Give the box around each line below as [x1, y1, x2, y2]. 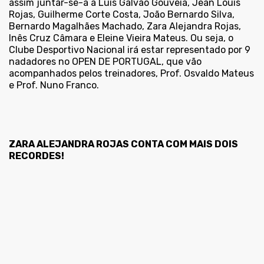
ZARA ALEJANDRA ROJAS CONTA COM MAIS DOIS [9, 138, 238, 150]
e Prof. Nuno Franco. [9, 80, 99, 91]
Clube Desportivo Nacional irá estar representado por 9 [9, 44, 250, 56]
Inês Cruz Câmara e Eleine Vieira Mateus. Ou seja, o [9, 32, 233, 44]
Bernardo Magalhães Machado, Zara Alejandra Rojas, [9, 21, 241, 32]
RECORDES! [9, 150, 64, 162]
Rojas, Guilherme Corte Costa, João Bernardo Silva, [9, 9, 235, 21]
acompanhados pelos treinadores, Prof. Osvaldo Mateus [9, 68, 254, 80]
